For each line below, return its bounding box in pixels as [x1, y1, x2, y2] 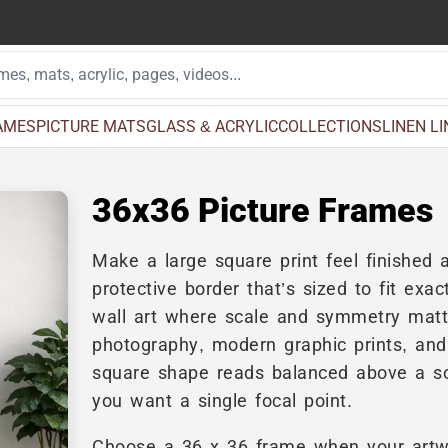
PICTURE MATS [35, 116, 146, 136]
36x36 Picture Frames [92, 189, 433, 230]
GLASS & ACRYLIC [145, 116, 278, 136]
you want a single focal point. [92, 391, 352, 412]
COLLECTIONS [277, 116, 382, 136]
